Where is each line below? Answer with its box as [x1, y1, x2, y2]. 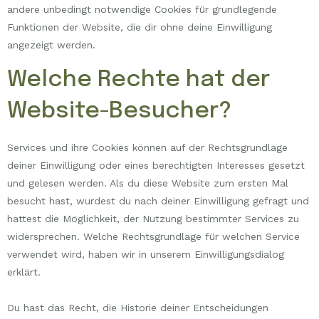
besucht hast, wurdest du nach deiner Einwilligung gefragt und [7, 194, 309, 206]
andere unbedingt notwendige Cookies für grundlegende [7, 4, 277, 16]
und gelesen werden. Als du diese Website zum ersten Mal [7, 177, 288, 189]
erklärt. [7, 266, 41, 278]
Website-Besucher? [7, 99, 231, 123]
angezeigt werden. [7, 39, 95, 51]
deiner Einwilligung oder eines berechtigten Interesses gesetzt [7, 159, 305, 171]
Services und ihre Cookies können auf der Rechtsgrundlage [7, 141, 288, 153]
